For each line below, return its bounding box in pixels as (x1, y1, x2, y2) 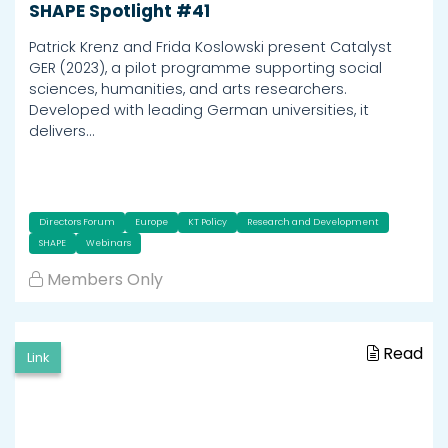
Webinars (86, 237, 131, 250)
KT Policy (188, 216, 227, 229)
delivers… (29, 121, 94, 142)
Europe (135, 216, 168, 229)
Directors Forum (39, 216, 115, 229)
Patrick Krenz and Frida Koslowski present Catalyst (29, 37, 392, 58)
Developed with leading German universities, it (29, 100, 369, 121)
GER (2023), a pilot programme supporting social (29, 58, 382, 79)
